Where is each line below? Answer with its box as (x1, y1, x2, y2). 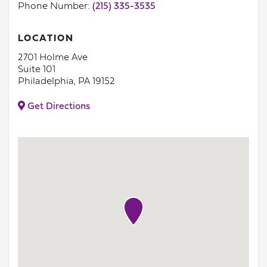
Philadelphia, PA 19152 (18, 77, 115, 86)
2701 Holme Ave (18, 53, 88, 63)
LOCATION (18, 34, 74, 44)
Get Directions (25, 102, 90, 111)
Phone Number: (18, 2, 92, 11)
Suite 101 (18, 65, 55, 74)
